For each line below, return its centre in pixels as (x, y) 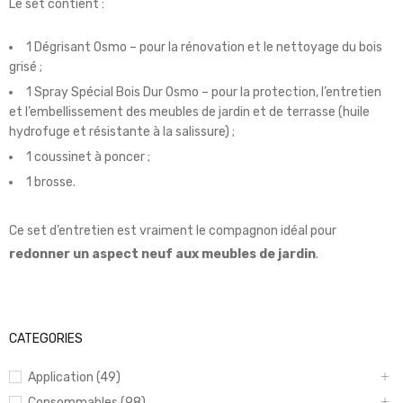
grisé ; (26, 67)
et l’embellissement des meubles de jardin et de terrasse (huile (189, 112)
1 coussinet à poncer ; (88, 157)
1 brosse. (51, 182)
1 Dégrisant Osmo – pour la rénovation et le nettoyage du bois (204, 47)
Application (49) (74, 377)
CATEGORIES (46, 338)
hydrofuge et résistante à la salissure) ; (122, 131)
